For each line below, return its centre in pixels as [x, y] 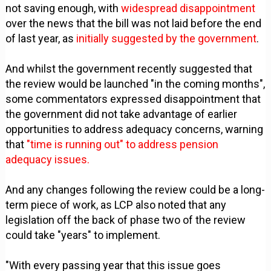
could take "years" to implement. [83, 235]
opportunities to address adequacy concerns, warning [135, 129]
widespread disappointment [187, 8]
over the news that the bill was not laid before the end [134, 23]
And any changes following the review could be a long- [135, 189]
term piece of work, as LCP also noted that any [116, 204]
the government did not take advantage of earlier [122, 114]
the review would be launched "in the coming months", [135, 83]
